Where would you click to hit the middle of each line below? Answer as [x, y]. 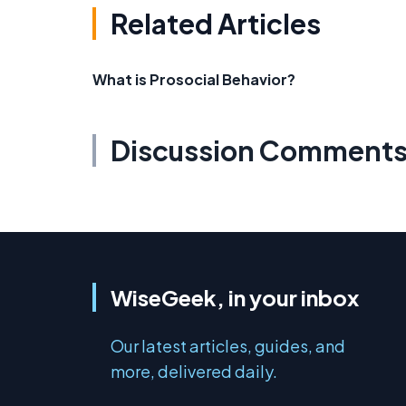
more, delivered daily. [194, 372]
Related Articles [216, 24]
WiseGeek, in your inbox [235, 298]
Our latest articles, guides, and [228, 346]
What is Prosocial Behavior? [194, 80]
